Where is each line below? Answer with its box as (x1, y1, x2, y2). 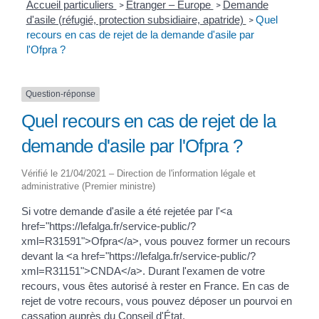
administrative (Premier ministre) (21, 181, 155, 192)
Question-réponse (26, 89, 95, 100)
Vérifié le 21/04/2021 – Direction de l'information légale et (21, 168, 256, 179)
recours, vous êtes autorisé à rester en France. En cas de (21, 280, 289, 293)
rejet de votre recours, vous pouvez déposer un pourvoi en (21, 295, 292, 308)
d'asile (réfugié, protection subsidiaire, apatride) (26, 14, 246, 26)
